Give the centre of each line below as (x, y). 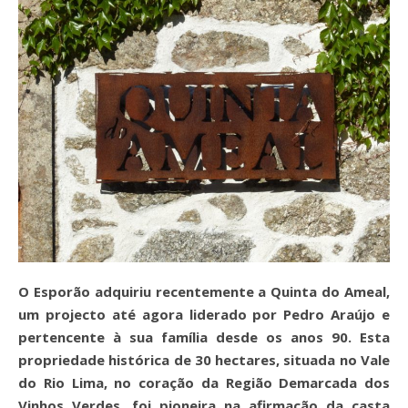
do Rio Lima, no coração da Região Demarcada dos (204, 382)
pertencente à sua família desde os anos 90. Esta (204, 337)
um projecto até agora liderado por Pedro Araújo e (204, 314)
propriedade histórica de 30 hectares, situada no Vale (204, 360)
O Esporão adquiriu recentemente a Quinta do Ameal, (24, 291)
